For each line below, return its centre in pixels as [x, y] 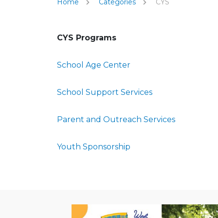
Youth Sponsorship [94, 147]
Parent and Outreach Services [116, 119]
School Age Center [94, 65]
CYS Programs [87, 38]
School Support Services [105, 92]
